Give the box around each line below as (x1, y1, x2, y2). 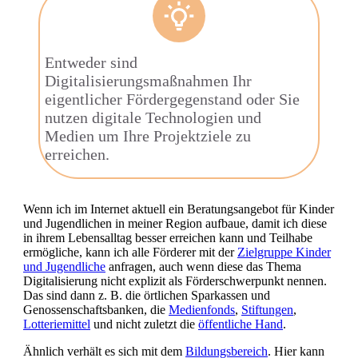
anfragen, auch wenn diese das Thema (105, 260, 301, 274)
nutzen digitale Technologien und (45, 109, 262, 127)
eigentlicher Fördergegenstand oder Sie (45, 90, 300, 109)
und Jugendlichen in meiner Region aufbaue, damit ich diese (23, 217, 327, 231)
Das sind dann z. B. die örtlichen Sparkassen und (23, 288, 270, 303)
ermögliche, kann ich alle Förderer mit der (23, 245, 237, 260)
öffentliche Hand (198, 317, 283, 332)
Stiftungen (241, 303, 293, 317)
